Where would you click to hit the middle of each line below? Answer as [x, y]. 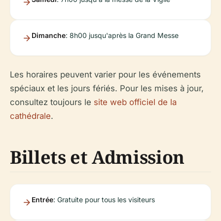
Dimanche [49, 35]
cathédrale [30, 116]
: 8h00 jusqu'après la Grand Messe [122, 35]
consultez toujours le [52, 102]
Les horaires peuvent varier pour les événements [105, 74]
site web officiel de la [135, 102]
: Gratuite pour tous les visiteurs [104, 199]
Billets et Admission [97, 157]
